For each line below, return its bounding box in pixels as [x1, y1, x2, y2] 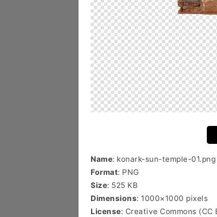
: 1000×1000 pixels [137, 194, 208, 203]
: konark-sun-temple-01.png [112, 155, 216, 164]
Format [91, 168, 118, 177]
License [91, 207, 121, 216]
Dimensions [91, 194, 137, 203]
